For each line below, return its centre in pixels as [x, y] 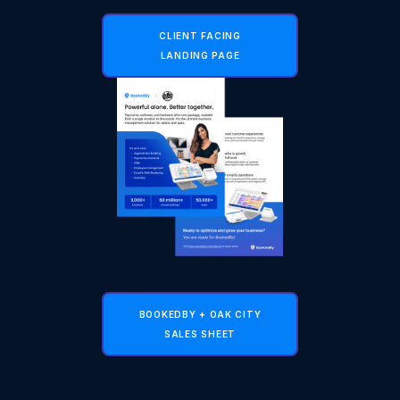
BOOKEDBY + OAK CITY [200, 314]
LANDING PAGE [200, 55]
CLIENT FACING [200, 35]
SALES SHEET [200, 333]
